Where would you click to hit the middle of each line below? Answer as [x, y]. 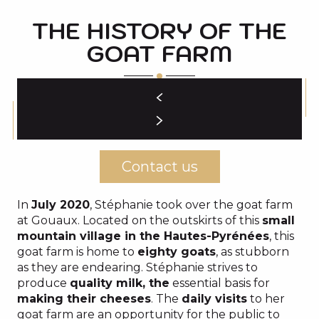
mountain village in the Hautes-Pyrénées [143, 236]
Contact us [159, 167]
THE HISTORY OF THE [159, 31]
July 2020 [61, 205]
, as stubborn [252, 252]
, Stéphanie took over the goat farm [191, 205]
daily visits [214, 299]
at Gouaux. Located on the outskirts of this [140, 220]
